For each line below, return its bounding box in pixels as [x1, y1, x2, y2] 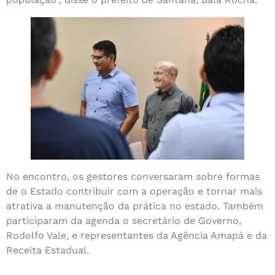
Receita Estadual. [6, 244, 89, 257]
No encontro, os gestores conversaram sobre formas [6, 171, 260, 183]
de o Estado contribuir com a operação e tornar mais [6, 185, 262, 198]
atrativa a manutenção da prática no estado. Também [6, 200, 263, 212]
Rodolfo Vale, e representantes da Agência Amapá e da [6, 230, 267, 242]
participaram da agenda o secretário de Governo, [6, 215, 241, 227]
